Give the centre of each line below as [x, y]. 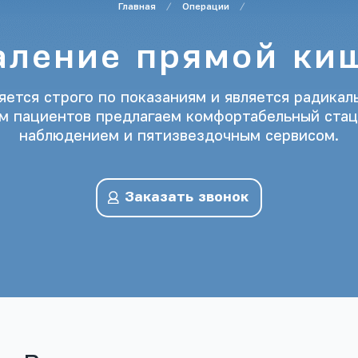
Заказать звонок [187, 197]
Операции [206, 7]
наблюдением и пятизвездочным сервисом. [179, 136]
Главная [137, 7]
